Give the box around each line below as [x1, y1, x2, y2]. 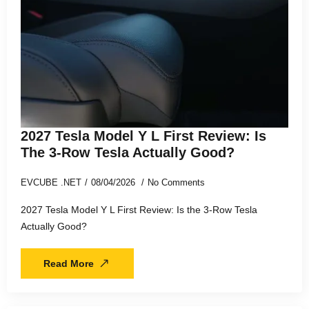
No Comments [148, 177, 205, 188]
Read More [43, 257, 94, 269]
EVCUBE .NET [21, 177, 81, 188]
